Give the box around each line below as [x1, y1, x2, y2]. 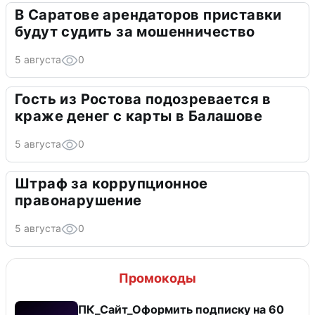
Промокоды [119, 271, 196, 286]
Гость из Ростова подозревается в [15, 91, 271, 108]
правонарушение [15, 192, 142, 210]
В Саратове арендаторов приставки [15, 6, 282, 24]
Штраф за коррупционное [15, 175, 208, 193]
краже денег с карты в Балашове [15, 108, 262, 125]
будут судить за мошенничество [15, 23, 255, 41]
